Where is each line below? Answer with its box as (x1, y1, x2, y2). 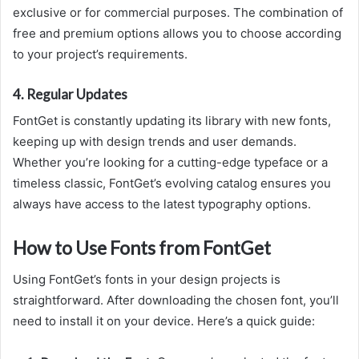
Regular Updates (26, 86, 127, 103)
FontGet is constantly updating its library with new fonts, (13, 112, 331, 128)
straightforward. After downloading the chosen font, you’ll (13, 292, 339, 309)
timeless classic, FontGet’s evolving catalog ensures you (13, 175, 331, 191)
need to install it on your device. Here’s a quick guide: (13, 313, 315, 329)
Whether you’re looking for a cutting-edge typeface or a (13, 154, 328, 170)
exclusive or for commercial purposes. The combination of (13, 5, 343, 21)
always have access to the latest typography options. (13, 196, 311, 212)
